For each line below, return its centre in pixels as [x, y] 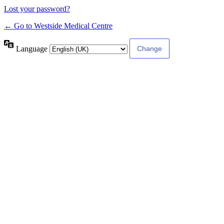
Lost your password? [37, 9]
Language [33, 48]
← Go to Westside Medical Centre [58, 26]
